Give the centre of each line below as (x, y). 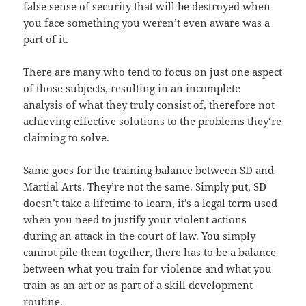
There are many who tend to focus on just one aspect (153, 71)
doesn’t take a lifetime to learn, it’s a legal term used (151, 203)
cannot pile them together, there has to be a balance (150, 252)
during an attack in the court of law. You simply (140, 235)
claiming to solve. (67, 137)
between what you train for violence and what (137, 268)
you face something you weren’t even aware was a (147, 22)
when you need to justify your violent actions (135, 219)
